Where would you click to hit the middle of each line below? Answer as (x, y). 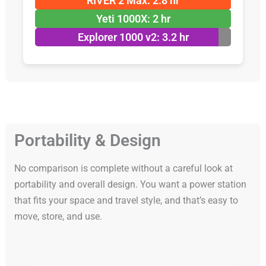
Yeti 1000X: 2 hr (133, 19)
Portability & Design (87, 141)
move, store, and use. (58, 217)
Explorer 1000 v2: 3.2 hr (133, 37)
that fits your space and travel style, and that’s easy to (126, 201)
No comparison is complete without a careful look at (123, 169)
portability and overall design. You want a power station (130, 185)
